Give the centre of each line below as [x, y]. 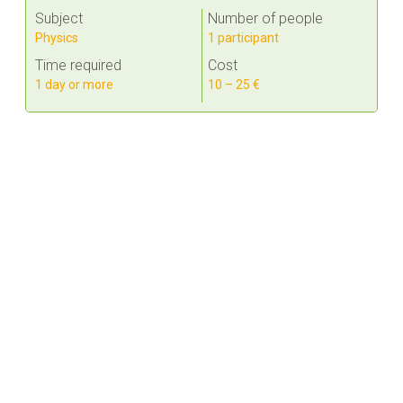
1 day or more [75, 84]
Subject [59, 18]
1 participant [243, 37]
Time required [79, 65]
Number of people [265, 18]
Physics [57, 37]
